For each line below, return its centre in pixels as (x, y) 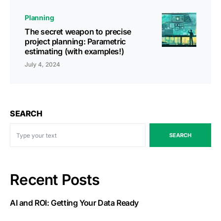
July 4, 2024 (42, 65)
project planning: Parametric (75, 42)
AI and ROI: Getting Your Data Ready (74, 203)
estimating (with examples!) (74, 52)
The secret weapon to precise (78, 32)
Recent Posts (55, 180)
